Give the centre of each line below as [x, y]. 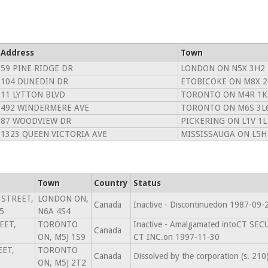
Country [111, 183]
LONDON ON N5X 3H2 [223, 68]
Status [147, 183]
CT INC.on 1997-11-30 [176, 237]
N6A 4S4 [54, 211]
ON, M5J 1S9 [61, 237]
